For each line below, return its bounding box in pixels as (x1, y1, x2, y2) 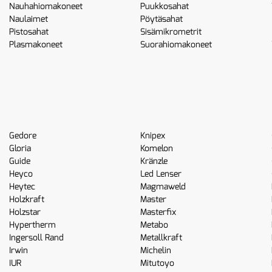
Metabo (140, 219, 168, 231)
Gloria (9, 143, 32, 154)
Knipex (140, 130, 165, 141)
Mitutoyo (140, 257, 174, 269)
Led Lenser (140, 168, 182, 180)
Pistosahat (9, 26, 49, 38)
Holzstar (9, 206, 41, 218)
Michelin (140, 245, 171, 256)
